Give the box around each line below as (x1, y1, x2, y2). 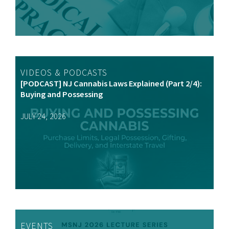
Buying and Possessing (20, 88, 103, 100)
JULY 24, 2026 (20, 110, 66, 121)
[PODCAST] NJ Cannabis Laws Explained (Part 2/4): (20, 78, 202, 89)
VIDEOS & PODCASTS (20, 66, 107, 78)
